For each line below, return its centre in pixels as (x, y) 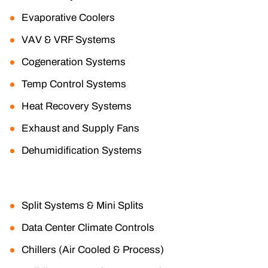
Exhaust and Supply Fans (80, 128)
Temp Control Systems (74, 84)
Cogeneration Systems (74, 62)
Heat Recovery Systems (77, 106)
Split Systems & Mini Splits (83, 205)
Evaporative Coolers (68, 17)
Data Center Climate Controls (88, 227)
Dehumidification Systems (82, 150)
